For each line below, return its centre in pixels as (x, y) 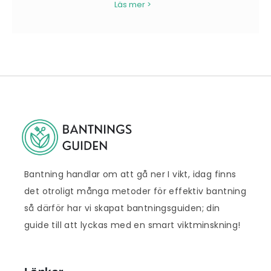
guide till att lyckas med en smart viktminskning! (132, 225)
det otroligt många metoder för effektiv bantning (135, 191)
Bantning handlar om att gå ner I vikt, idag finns (130, 175)
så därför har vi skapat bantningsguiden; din (122, 208)
